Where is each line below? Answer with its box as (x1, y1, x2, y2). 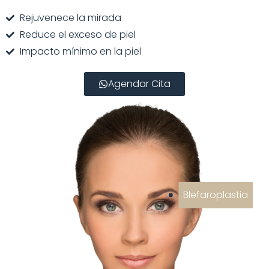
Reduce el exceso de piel (19, 28, 136, 41)
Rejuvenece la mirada (19, 11, 121, 25)
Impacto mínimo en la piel (19, 44, 141, 58)
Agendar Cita (108, 77, 171, 91)
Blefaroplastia (183, 187, 249, 202)
